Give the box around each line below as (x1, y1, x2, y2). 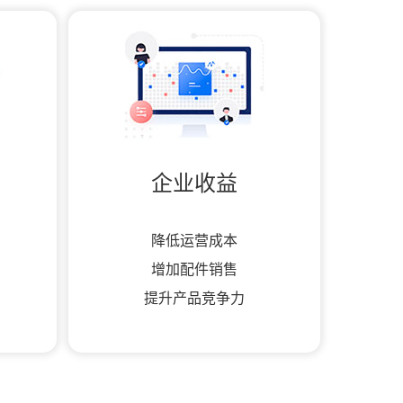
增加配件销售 (150, 262, 237, 277)
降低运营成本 (150, 233, 237, 248)
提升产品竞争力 (143, 291, 245, 306)
